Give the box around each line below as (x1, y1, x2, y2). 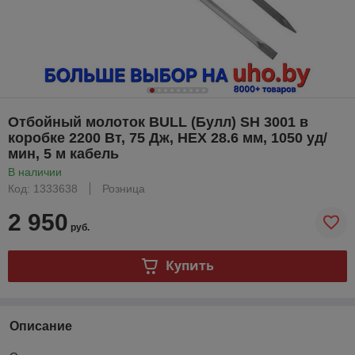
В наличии (8, 165, 62, 178)
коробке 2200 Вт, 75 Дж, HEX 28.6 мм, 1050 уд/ (8, 129, 327, 146)
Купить (165, 257, 214, 275)
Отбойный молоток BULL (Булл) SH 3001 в (8, 113, 308, 130)
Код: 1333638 (8, 181, 78, 195)
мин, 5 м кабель (8, 145, 119, 162)
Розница (102, 181, 145, 195)
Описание (10, 319, 72, 333)
